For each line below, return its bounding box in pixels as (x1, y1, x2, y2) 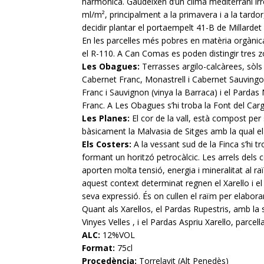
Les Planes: (82, 113, 130, 124)
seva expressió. (82, 190, 143, 202)
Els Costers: (82, 138, 134, 150)
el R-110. (82, 48, 117, 59)
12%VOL (100, 229, 135, 240)
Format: (82, 242, 115, 253)
